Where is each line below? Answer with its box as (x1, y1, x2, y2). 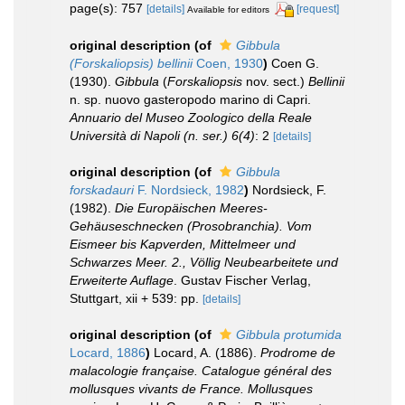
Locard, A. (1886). (154, 344, 260, 360)
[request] (297, 2, 339, 15)
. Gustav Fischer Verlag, (174, 272, 311, 287)
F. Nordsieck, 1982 (134, 182, 244, 197)
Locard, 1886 (70, 344, 146, 360)
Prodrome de (260, 344, 335, 360)
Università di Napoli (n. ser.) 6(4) (70, 127, 255, 143)
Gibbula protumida (236, 326, 342, 342)
